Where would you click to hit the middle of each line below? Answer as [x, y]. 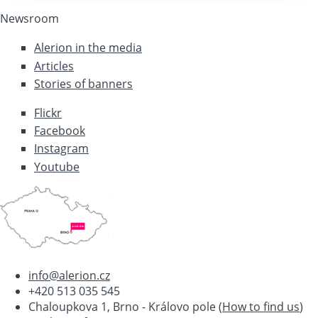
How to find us [261, 306]
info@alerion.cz [69, 275]
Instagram [61, 149]
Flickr [48, 113]
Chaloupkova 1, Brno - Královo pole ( [125, 306]
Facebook [60, 131]
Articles [54, 66]
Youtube [57, 166]
